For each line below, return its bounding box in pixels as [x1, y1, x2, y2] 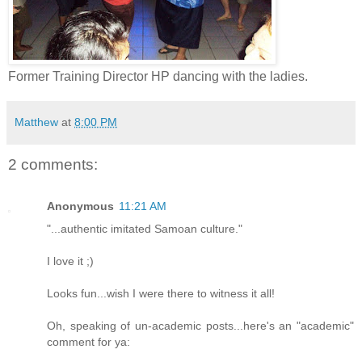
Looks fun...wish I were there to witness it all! [47, 287, 275, 301]
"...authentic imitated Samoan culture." [47, 222, 242, 236]
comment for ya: [47, 335, 130, 349]
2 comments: [8, 155, 98, 173]
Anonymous [47, 200, 114, 213]
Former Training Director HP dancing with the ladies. [8, 69, 308, 83]
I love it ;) [47, 255, 94, 268]
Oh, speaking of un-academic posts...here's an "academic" [47, 319, 354, 333]
